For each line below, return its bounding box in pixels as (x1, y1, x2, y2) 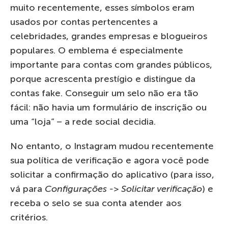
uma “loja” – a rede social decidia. (10, 116, 156, 127)
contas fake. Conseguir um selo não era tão (10, 87, 198, 99)
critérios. (10, 211, 48, 223)
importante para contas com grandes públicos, (10, 59, 212, 70)
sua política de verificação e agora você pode (10, 154, 209, 166)
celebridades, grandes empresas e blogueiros (10, 30, 207, 42)
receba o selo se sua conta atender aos (10, 197, 181, 209)
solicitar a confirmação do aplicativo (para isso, (10, 168, 214, 180)
